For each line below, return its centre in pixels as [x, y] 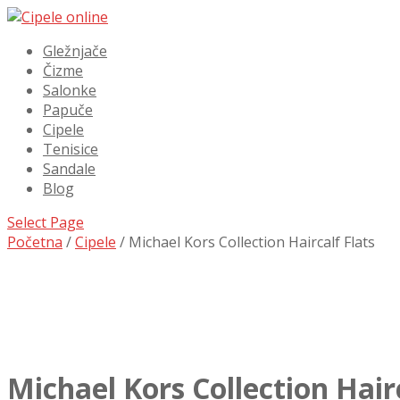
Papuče [68, 110]
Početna [35, 242]
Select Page [46, 222]
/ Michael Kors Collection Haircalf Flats [246, 242]
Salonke [70, 90]
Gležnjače [75, 51]
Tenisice [71, 149]
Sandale [69, 169]
